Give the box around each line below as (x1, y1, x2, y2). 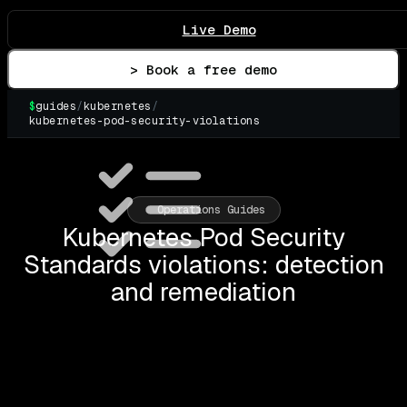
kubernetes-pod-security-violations (29, 113, 261, 128)
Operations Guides (156, 202, 265, 217)
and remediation (111, 274, 296, 308)
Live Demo (182, 20, 256, 38)
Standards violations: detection (23, 247, 384, 281)
